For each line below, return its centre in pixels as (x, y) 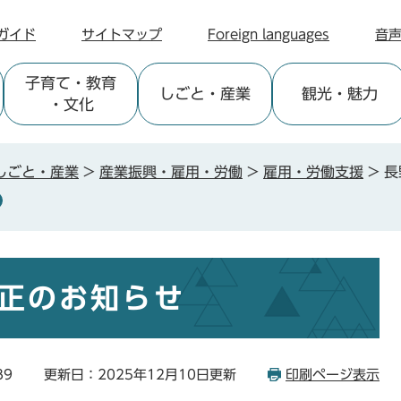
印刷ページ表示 (333, 375)
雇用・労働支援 (313, 172)
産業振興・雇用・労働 (171, 172)
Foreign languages (269, 34)
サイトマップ (122, 34)
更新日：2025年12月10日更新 (140, 375)
